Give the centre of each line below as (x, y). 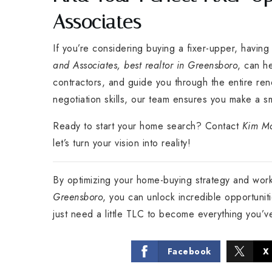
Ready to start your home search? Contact (148, 126)
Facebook (189, 251)
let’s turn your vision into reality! (122, 143)
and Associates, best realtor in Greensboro (145, 65)
